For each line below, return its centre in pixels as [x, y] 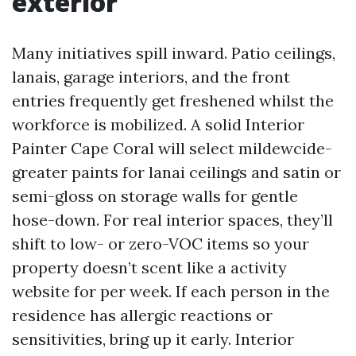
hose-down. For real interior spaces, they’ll [172, 220]
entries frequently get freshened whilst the [173, 101]
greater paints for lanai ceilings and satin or [176, 172]
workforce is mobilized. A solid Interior [158, 124]
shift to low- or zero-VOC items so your [161, 244]
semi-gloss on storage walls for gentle [155, 196]
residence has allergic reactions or [142, 315]
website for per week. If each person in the [171, 291]
